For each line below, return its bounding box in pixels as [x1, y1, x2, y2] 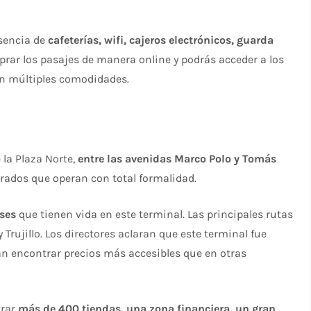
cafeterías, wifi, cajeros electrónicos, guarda [48, 33, 274, 47]
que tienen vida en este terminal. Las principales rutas [16, 208, 294, 221]
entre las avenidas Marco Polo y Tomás [78, 152, 277, 165]
